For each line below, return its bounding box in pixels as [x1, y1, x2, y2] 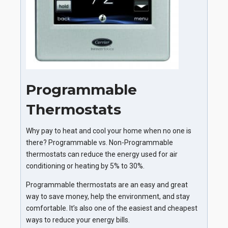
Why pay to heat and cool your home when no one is [26, 127, 191, 135]
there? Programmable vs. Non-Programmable [26, 138, 173, 147]
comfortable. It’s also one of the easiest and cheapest [26, 204, 197, 213]
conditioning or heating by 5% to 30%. [26, 162, 145, 170]
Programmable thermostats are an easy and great [26, 181, 188, 189]
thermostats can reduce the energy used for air [26, 150, 178, 159]
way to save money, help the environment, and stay [26, 192, 190, 201]
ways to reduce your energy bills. [26, 216, 130, 224]
